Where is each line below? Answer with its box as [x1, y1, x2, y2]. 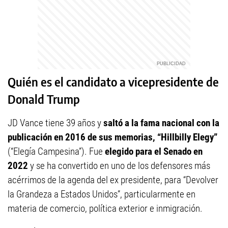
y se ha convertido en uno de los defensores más [28, 160, 210, 172]
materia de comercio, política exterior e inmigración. [8, 203, 203, 215]
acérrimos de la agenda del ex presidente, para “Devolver [8, 174, 218, 186]
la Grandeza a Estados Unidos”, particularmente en [8, 188, 195, 201]
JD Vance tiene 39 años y [8, 117, 103, 129]
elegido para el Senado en [105, 146, 203, 158]
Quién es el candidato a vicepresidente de [8, 74, 219, 89]
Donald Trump [8, 92, 80, 106]
